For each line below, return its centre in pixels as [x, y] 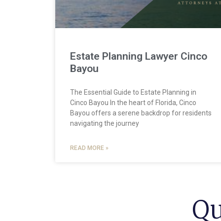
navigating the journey [105, 123]
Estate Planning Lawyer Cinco [139, 56]
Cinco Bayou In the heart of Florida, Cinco [133, 102]
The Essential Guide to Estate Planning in [133, 92]
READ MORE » [89, 148]
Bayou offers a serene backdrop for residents [141, 113]
